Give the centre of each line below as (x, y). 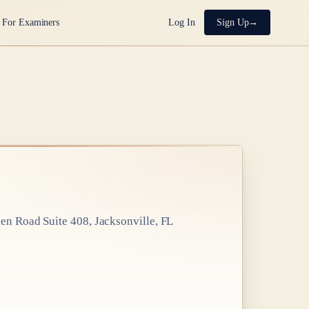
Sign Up (232, 23)
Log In (182, 23)
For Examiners (31, 23)
